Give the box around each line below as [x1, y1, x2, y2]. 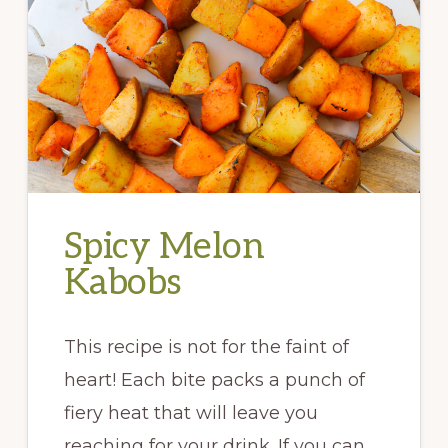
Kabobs [63, 261, 182, 306]
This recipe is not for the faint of [63, 336, 349, 359]
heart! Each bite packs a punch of [63, 369, 365, 392]
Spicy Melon [63, 225, 265, 270]
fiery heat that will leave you [63, 402, 318, 425]
